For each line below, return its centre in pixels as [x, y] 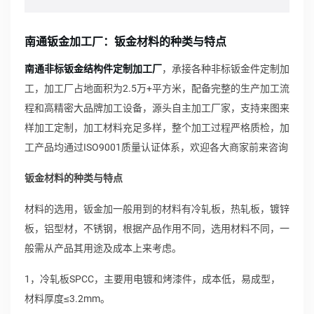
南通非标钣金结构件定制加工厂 [93, 68]
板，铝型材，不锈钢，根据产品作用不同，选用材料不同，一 [157, 228]
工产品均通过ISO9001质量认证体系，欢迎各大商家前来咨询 [156, 147]
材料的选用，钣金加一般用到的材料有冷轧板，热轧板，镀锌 [157, 209]
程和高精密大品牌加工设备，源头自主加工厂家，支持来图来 [157, 108]
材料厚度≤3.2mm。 [67, 299]
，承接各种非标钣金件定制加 [226, 69]
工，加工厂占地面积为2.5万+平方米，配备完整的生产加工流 [157, 88]
